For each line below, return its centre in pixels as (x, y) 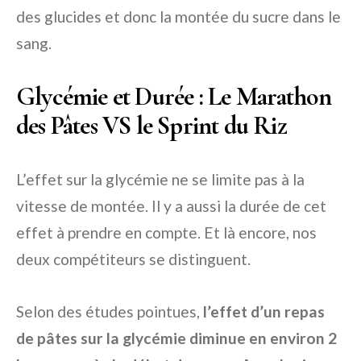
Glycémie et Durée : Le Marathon (174, 97)
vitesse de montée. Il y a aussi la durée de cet (171, 206)
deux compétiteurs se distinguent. (133, 259)
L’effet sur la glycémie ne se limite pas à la (160, 180)
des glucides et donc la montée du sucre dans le (178, 17)
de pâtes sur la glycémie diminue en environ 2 (176, 338)
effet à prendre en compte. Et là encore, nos (166, 233)
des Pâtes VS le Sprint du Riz (151, 126)
